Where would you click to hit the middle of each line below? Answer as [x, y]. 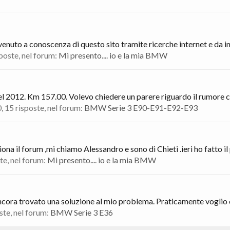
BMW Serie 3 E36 [82, 212]
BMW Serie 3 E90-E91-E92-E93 [141, 108]
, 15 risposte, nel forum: [43, 108]
